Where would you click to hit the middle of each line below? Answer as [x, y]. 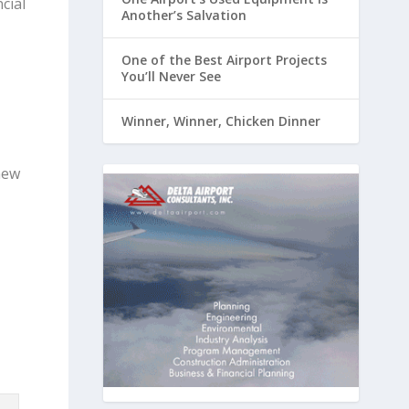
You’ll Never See [171, 77]
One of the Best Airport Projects [224, 60]
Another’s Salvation [184, 16]
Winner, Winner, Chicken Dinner [220, 121]
